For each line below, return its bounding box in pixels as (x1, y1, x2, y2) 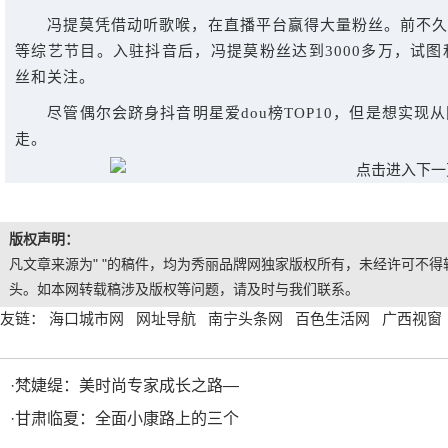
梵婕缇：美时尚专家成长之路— (15, 377, 239, 394)
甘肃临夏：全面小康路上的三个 (15, 410, 239, 427)
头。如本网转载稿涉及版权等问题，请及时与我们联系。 (9, 281, 359, 297)
